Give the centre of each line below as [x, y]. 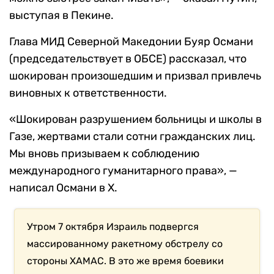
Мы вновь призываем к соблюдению [104, 153]
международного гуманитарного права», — [123, 170]
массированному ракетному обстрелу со [125, 243]
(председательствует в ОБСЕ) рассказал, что [128, 58]
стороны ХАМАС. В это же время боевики [126, 261]
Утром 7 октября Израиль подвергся [113, 226]
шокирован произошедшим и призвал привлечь [135, 76]
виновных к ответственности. [88, 93]
